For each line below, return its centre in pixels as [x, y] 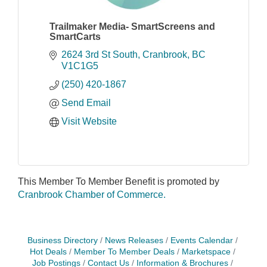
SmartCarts [75, 37]
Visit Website [89, 121]
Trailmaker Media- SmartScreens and [132, 27]
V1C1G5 [80, 66]
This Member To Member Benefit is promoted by [119, 181]
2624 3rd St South [100, 55]
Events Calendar [201, 240]
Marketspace [206, 252]
